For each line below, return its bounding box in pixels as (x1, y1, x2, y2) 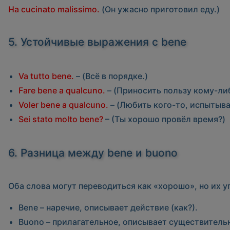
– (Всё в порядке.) (74, 71, 148, 82)
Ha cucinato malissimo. (8, 4, 100, 15)
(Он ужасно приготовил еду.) (100, 4, 220, 15)
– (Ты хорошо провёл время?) (103, 114, 225, 125)
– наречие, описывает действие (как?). (38, 202, 198, 213)
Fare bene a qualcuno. (18, 85, 105, 96)
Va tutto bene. (18, 71, 74, 82)
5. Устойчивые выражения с (8, 35, 161, 49)
